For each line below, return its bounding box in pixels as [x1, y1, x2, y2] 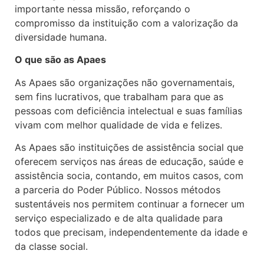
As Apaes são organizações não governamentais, [15, 76, 235, 88]
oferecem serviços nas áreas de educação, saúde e [15, 156, 243, 168]
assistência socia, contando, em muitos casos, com [15, 170, 243, 182]
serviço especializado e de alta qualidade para [15, 212, 223, 225]
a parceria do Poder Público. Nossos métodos [15, 184, 220, 196]
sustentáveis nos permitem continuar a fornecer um [15, 198, 245, 210]
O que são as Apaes [15, 54, 106, 66]
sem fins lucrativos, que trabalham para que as [15, 90, 223, 103]
